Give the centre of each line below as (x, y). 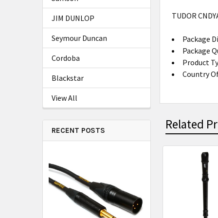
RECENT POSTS (78, 130)
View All (64, 98)
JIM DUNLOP (73, 18)
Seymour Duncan (79, 38)
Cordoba (66, 58)
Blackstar (68, 78)
